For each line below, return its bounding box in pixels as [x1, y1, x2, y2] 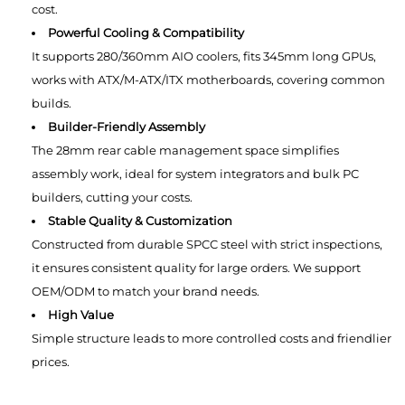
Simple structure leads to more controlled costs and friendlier [32, 330, 391, 345]
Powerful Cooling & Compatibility [48, 24, 244, 40]
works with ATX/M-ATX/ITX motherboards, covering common [32, 71, 385, 87]
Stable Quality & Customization [48, 212, 232, 228]
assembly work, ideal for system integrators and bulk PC [32, 165, 359, 181]
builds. [32, 95, 71, 110]
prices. [32, 353, 70, 369]
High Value [48, 306, 114, 322]
